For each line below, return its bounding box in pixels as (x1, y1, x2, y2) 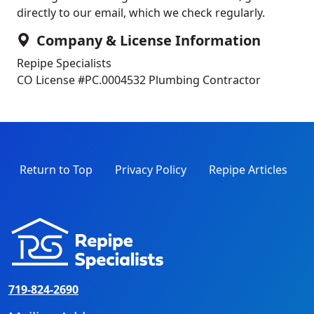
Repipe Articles (209, 161, 287, 177)
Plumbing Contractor (149, 71, 261, 88)
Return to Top (20, 161, 93, 177)
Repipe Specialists (17, 55, 111, 71)
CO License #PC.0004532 (17, 71, 149, 88)
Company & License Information (36, 30, 261, 50)
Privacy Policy (115, 161, 186, 177)
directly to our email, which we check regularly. (17, 4, 265, 20)
